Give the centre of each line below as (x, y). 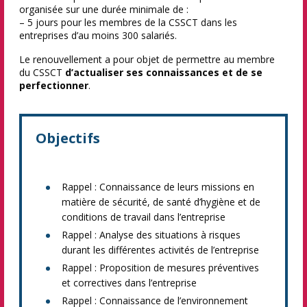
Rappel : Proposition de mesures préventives (160, 268)
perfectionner (54, 85)
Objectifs (68, 138)
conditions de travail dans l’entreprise (144, 217)
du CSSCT (42, 72)
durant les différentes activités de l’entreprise (160, 250)
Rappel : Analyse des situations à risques (151, 235)
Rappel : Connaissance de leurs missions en (158, 187)
